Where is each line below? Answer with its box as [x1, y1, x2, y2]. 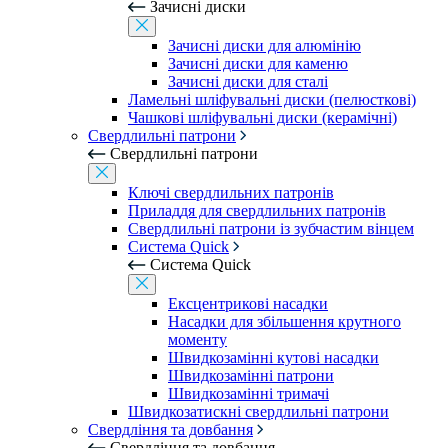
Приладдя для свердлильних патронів [128, 202, 386, 219]
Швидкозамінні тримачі [168, 385, 329, 402]
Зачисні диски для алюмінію [168, 37, 361, 54]
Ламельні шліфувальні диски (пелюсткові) [128, 91, 416, 108]
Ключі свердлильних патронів [128, 184, 334, 201]
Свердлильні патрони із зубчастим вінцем [128, 220, 414, 237]
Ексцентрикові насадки [168, 295, 328, 312]
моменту [168, 331, 227, 348]
